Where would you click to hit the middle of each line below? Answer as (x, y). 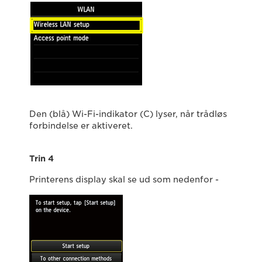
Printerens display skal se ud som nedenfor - (124, 180)
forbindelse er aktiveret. (81, 126)
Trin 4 (42, 158)
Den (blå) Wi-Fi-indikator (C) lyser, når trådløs (128, 114)
